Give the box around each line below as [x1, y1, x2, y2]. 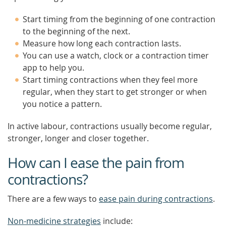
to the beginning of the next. [23, 26, 130, 37]
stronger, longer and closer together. [8, 133, 149, 144]
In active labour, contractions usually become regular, [8, 121, 212, 132]
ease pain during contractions [99, 193, 213, 204]
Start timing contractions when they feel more [23, 74, 198, 85]
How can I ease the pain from [8, 153, 184, 172]
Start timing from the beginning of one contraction [23, 14, 215, 25]
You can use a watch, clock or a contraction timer [23, 50, 209, 61]
